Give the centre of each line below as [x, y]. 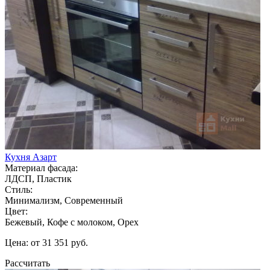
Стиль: [19, 189]
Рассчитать [27, 263]
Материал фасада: [41, 168]
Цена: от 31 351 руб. [46, 242]
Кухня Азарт [31, 157]
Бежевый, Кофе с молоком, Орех [72, 222]
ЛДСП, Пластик [38, 178]
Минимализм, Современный [64, 200]
